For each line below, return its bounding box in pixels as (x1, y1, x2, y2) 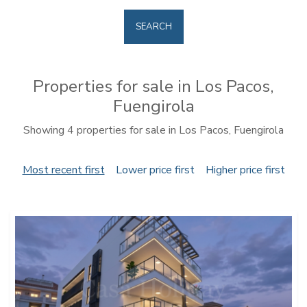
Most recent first (22, 162, 105, 177)
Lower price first (115, 162, 195, 177)
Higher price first (205, 162, 285, 177)
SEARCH (135, 21, 172, 33)
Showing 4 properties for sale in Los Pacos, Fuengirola (23, 123, 284, 138)
